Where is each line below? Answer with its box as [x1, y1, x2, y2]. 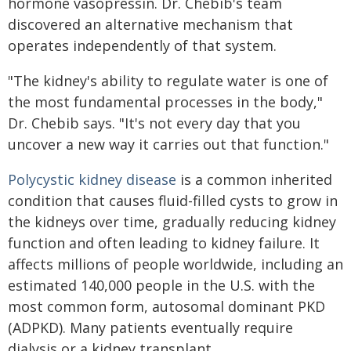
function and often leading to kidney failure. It [8, 233, 320, 252]
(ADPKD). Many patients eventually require [8, 318, 293, 337]
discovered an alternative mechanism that [8, 15, 293, 34]
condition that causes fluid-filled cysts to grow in [8, 191, 338, 210]
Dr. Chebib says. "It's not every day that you [8, 114, 301, 132]
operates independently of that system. [8, 36, 277, 55]
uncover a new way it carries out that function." [8, 135, 329, 154]
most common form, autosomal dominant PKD [8, 297, 325, 316]
